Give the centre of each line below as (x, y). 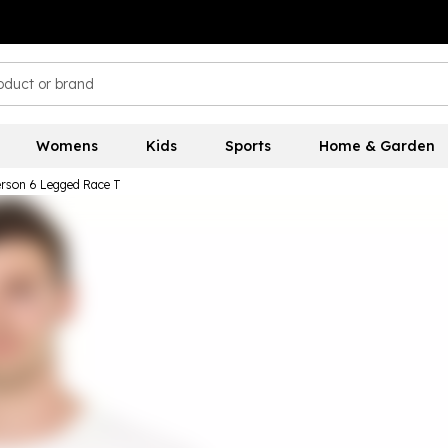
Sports (247, 146)
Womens (66, 146)
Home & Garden (376, 146)
